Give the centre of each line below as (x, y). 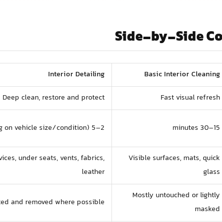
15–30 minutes (217, 128)
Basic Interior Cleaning (182, 74)
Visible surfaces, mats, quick (174, 158)
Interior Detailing (77, 74)
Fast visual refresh (191, 98)
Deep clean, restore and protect (54, 98)
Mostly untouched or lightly (176, 195)
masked (208, 209)
